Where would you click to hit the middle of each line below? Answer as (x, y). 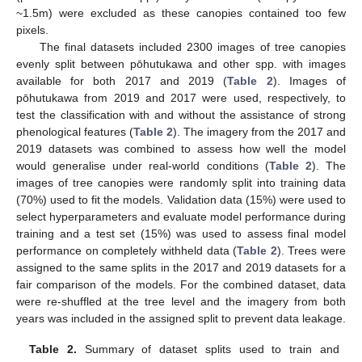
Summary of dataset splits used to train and (208, 349)
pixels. (32, 30)
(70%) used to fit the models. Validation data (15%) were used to (181, 200)
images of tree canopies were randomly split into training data (181, 183)
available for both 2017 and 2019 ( (122, 81)
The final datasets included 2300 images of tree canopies (192, 47)
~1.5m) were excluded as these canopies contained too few (181, 13)
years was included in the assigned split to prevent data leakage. (181, 319)
